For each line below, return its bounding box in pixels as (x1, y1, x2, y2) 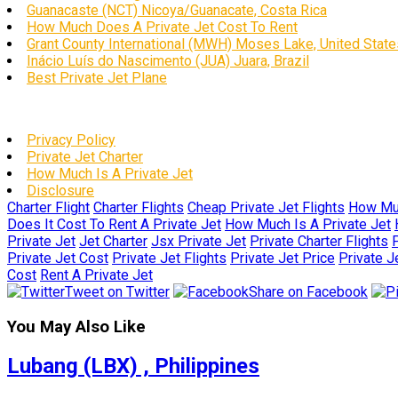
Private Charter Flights (250, 232, 388, 250)
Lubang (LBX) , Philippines (7, 354, 259, 379)
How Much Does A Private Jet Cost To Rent (27, 18, 298, 36)
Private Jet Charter (27, 147, 143, 165)
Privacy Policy (27, 131, 115, 148)
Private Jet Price (230, 249, 335, 267)
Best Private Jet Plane (27, 68, 167, 86)
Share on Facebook (249, 283, 368, 300)
